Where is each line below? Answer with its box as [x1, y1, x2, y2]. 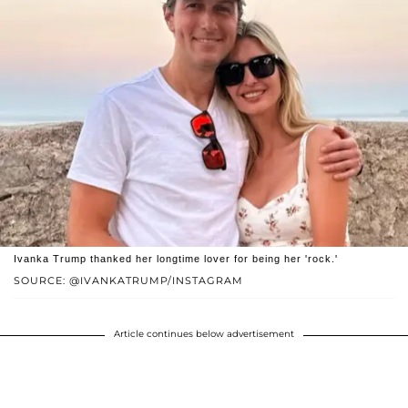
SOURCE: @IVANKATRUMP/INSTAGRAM [14, 274, 243, 288]
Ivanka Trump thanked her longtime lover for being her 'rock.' [14, 253, 338, 265]
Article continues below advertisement [114, 328, 294, 341]
